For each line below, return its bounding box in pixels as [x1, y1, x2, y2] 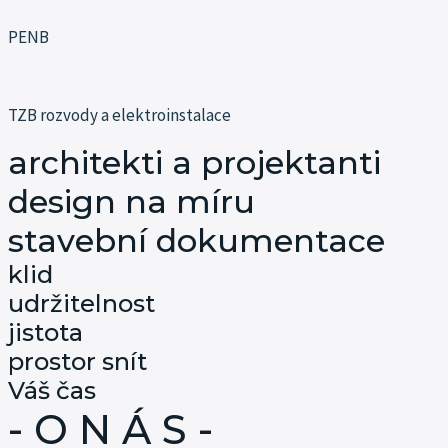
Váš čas [8, 376, 96, 405]
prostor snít [8, 347, 147, 376]
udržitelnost [8, 289, 155, 318]
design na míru [8, 182, 255, 221]
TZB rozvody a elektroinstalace [8, 104, 231, 126]
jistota [8, 318, 83, 347]
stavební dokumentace [8, 221, 385, 260]
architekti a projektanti [8, 143, 381, 182]
